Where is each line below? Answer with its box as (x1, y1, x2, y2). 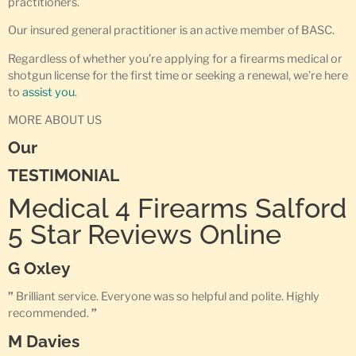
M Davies (8, 331, 79, 351)
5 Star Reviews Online (8, 219, 281, 251)
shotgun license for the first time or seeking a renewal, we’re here (8, 68, 348, 83)
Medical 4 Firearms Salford (8, 192, 346, 225)
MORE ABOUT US (8, 112, 102, 127)
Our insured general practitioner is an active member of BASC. (8, 23, 335, 38)
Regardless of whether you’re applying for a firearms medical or (8, 51, 342, 66)
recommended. (8, 306, 91, 321)
